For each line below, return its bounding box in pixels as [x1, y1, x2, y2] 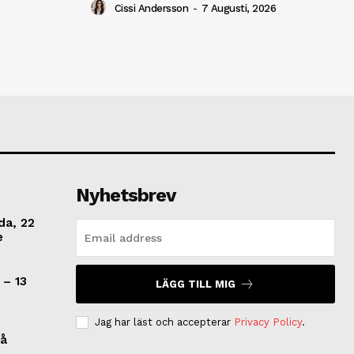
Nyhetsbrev [75, 183, 175, 206]
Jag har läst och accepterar [94, 315, 234, 328]
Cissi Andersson [114, 2, 188, 14]
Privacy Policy [233, 315, 302, 328]
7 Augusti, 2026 [201, 2, 276, 14]
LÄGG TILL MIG [156, 277, 236, 290]
